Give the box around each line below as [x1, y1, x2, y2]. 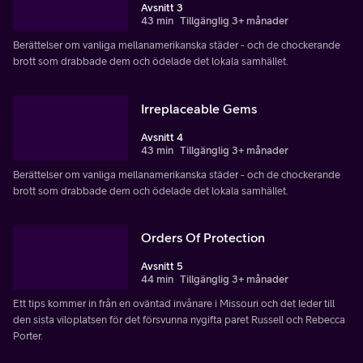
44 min [141, 273, 173, 286]
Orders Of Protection [141, 230, 265, 246]
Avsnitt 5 [141, 260, 183, 273]
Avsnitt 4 [141, 130, 183, 143]
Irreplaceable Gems [141, 100, 257, 116]
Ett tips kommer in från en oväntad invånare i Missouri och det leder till [13, 297, 335, 310]
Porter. [13, 330, 43, 343]
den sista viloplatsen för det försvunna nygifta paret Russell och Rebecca [13, 314, 345, 327]
